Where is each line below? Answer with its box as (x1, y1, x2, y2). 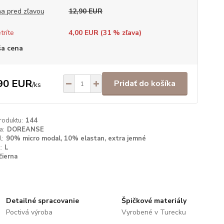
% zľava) (110, 28, 141, 37)
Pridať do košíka (113, 78, 175, 89)
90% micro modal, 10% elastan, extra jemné (5, 134, 146, 143)
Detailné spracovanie (6, 196, 79, 205)
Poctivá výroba (6, 207, 53, 217)
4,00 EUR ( (68, 28, 103, 37)
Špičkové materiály (121, 196, 186, 205)
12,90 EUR (68, 6, 102, 16)
